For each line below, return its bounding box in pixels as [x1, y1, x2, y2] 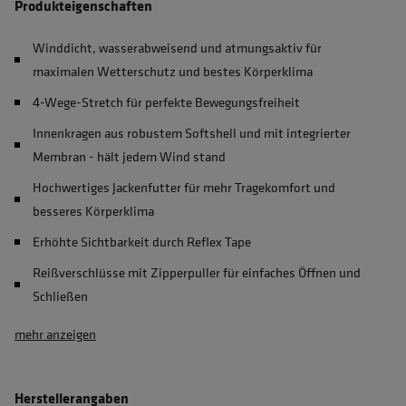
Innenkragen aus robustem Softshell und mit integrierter [33, 123, 351, 142]
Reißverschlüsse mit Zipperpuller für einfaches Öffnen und [33, 263, 361, 282]
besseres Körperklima [33, 201, 154, 220]
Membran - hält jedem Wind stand [33, 147, 226, 166]
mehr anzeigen [14, 324, 96, 343]
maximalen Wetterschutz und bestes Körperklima [33, 62, 313, 81]
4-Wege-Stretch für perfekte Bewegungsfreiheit [33, 92, 300, 111]
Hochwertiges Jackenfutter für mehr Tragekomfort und [33, 178, 335, 197]
